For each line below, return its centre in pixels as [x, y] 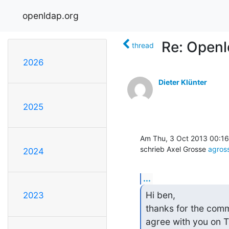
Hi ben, [160, 195]
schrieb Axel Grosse [174, 149]
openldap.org [51, 15]
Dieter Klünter [183, 82]
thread [143, 45]
